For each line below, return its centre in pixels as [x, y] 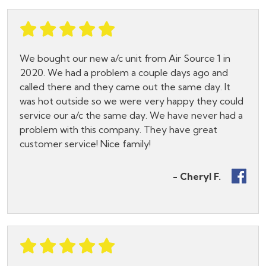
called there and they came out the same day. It [125, 87]
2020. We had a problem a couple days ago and [124, 73]
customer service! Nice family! [85, 144]
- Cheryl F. [197, 176]
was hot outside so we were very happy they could [132, 101]
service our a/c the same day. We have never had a [131, 115]
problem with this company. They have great [118, 130]
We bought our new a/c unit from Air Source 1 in [125, 58]
